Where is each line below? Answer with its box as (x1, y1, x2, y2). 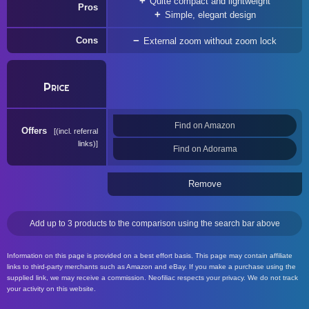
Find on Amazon (175, 121, 235, 130)
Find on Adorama (172, 144, 237, 154)
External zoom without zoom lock (143, 36, 277, 46)
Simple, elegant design (164, 10, 256, 20)
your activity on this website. (7, 285, 96, 292)
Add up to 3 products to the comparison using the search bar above (29, 219, 280, 228)
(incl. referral (56, 127, 98, 135)
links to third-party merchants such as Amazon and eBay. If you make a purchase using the (7, 263, 296, 270)
